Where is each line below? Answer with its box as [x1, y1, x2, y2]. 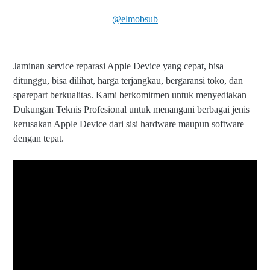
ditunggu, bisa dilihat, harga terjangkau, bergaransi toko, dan [13, 75, 243, 86]
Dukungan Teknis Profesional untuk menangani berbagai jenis [13, 104, 250, 115]
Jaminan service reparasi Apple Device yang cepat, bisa [13, 60, 224, 71]
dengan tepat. [13, 133, 64, 143]
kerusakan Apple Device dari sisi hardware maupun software [13, 118, 244, 129]
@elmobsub [112, 13, 158, 24]
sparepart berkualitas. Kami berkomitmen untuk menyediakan [13, 89, 246, 100]
